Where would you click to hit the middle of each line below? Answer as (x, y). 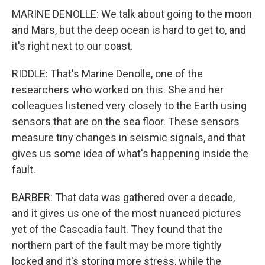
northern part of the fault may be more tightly (117, 245)
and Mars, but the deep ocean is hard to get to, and (129, 30)
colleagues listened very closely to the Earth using (129, 106)
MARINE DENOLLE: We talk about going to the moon (132, 14)
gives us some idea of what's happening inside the (130, 153)
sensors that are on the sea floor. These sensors (126, 122)
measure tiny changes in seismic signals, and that (129, 138)
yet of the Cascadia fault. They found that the (117, 229)
